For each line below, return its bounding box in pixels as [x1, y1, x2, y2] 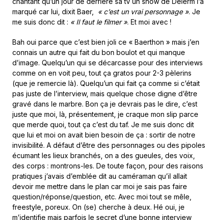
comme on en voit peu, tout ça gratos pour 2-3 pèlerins [12, 69, 192, 77]
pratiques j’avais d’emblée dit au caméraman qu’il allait [12, 172, 187, 180]
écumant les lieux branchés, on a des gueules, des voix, [12, 151, 195, 160]
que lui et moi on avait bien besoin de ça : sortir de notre [12, 131, 195, 139]
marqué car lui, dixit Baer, [12, 7, 98, 16]
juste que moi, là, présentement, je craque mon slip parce [12, 110, 198, 118]
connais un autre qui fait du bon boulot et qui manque [12, 48, 185, 56]
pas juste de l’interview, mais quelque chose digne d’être [12, 89, 197, 98]
